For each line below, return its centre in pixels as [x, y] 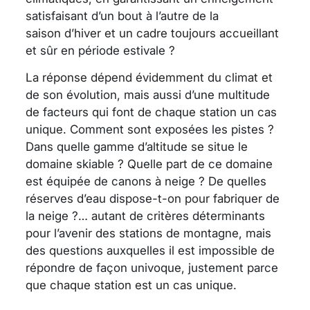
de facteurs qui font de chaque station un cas [151, 112]
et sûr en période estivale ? [100, 51]
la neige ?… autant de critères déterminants [145, 216]
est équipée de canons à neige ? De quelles [146, 182]
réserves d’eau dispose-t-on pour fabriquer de [153, 199]
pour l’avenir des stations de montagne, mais [148, 234]
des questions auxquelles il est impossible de [150, 251]
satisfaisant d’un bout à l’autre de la [122, 16]
